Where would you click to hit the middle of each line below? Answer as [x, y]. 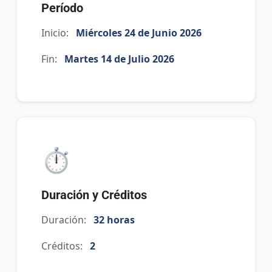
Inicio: [55, 33]
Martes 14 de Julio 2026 [120, 59]
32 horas [114, 220]
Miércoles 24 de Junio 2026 [139, 33]
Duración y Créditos [94, 195]
